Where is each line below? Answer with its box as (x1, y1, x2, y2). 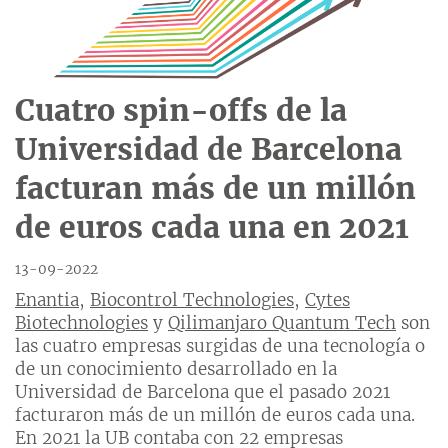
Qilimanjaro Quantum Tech (168, 312, 396, 335)
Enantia (15, 289, 79, 312)
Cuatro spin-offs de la (15, 90, 347, 129)
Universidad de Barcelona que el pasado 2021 (15, 381, 390, 404)
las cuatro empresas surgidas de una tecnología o (15, 335, 425, 358)
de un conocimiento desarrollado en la (15, 358, 337, 381)
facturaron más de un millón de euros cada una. (15, 404, 415, 427)
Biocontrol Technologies (90, 289, 294, 312)
